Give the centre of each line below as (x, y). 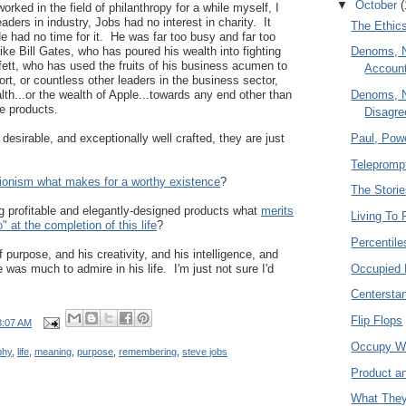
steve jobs (205, 351)
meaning (53, 351)
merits (277, 211)
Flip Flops (377, 321)
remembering (148, 351)
